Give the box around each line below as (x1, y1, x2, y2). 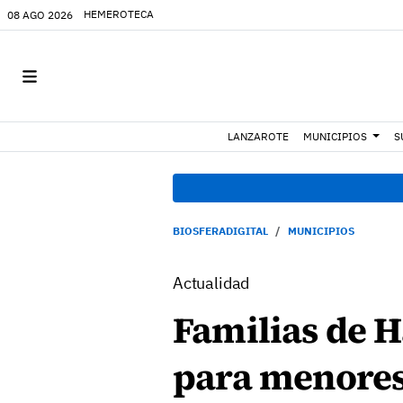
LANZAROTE (228, 130, 290, 143)
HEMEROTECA (84, 7, 154, 21)
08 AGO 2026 (7, 7, 73, 22)
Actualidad (173, 273, 250, 293)
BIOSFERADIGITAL (173, 224, 268, 237)
